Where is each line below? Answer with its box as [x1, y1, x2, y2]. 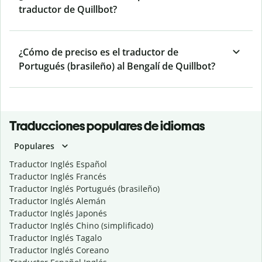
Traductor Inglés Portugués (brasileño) [9, 183, 160, 195]
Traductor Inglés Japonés [9, 208, 107, 219]
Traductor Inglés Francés [9, 171, 106, 182]
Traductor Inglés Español [9, 158, 107, 170]
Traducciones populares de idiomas [9, 118, 205, 135]
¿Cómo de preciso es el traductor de [19, 46, 178, 59]
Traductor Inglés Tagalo [9, 232, 102, 244]
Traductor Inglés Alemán [9, 195, 106, 207]
